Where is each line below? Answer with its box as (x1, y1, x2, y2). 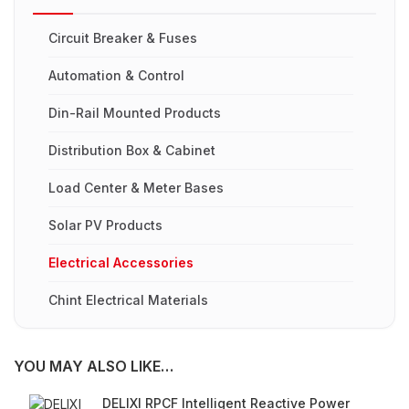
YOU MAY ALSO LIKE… (14, 357, 173, 376)
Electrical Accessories (48, 255, 194, 271)
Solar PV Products (48, 217, 163, 234)
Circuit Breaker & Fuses (48, 30, 197, 47)
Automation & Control (48, 68, 184, 84)
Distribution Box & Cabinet (48, 142, 215, 159)
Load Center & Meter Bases (48, 180, 224, 196)
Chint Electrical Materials (48, 292, 208, 309)
